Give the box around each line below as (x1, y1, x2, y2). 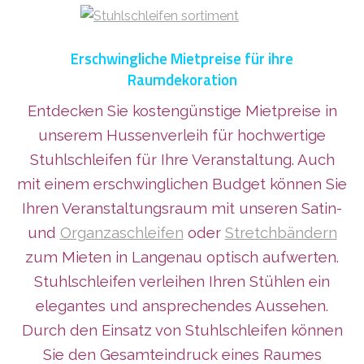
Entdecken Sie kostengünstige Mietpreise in (27, 102, 337, 120)
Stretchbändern (224, 223, 337, 242)
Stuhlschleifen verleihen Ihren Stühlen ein (34, 272, 330, 291)
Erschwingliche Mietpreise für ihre (71, 47, 293, 71)
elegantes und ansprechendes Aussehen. (36, 297, 328, 315)
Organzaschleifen (59, 223, 184, 242)
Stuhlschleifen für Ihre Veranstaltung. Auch (29, 150, 335, 169)
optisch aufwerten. (206, 248, 339, 266)
